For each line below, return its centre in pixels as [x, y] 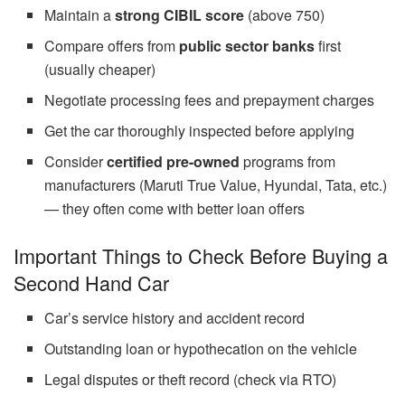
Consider [76, 161]
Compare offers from [112, 45]
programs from [288, 161]
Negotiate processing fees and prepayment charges [210, 99]
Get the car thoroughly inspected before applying [200, 130]
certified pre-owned [174, 161]
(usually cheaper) [100, 69]
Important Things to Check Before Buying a [201, 255]
